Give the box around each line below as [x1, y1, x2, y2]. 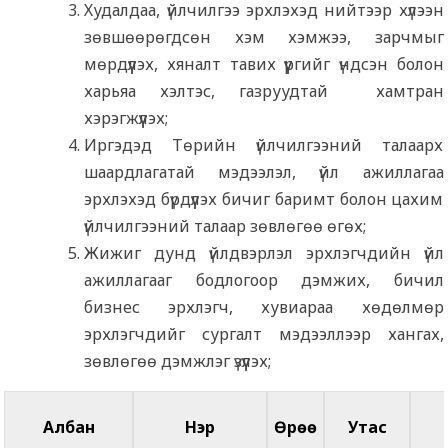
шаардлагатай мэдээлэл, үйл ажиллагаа [84, 161, 444, 184]
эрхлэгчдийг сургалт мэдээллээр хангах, [84, 323, 444, 346]
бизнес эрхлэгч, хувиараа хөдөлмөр [84, 296, 444, 319]
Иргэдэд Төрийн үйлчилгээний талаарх [84, 134, 444, 157]
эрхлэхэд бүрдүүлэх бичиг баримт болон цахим [84, 188, 444, 211]
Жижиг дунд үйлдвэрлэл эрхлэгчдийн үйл [84, 242, 444, 265]
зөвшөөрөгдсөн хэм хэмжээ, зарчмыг [84, 26, 444, 49]
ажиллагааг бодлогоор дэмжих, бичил [84, 269, 444, 292]
